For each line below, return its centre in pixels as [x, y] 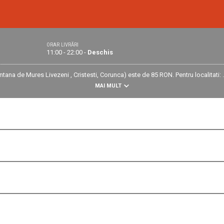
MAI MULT [108, 86]
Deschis [100, 52]
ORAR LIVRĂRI [63, 45]
